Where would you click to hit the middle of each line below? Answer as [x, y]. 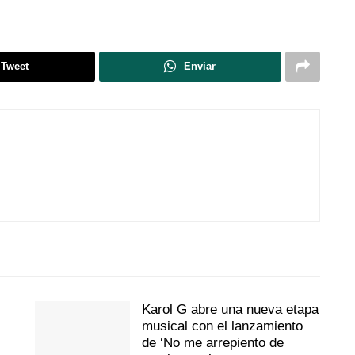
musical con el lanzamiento [222, 326]
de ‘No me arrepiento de [213, 342]
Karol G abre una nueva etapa [230, 309]
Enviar [200, 66]
